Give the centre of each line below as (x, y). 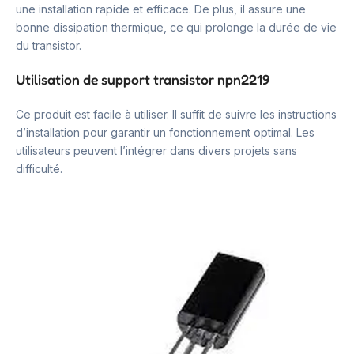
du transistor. (49, 45)
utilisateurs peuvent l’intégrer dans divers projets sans (156, 151)
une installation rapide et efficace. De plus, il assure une (161, 9)
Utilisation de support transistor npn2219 (143, 79)
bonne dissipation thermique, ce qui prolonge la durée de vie (176, 27)
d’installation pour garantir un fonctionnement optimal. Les (165, 132)
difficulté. (39, 169)
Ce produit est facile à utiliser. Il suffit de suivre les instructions (176, 114)
